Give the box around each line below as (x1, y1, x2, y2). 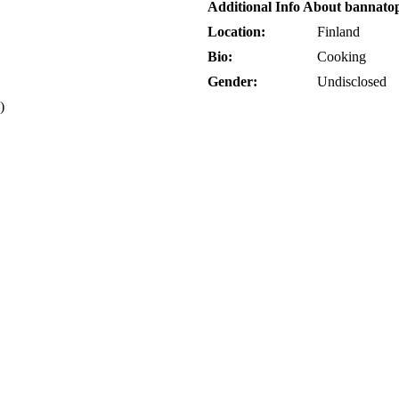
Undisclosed (317, 74, 387, 90)
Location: (208, 24, 265, 40)
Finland (317, 24, 360, 40)
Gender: (208, 74, 257, 90)
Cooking (317, 49, 366, 65)
